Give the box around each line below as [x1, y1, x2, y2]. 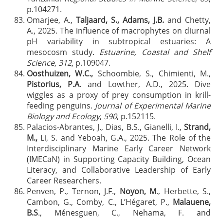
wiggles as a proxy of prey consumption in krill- [27, 90, 211, 100]
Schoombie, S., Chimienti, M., [93, 68, 211, 79]
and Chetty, [164, 15, 211, 25]
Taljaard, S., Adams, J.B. [76, 15, 164, 25]
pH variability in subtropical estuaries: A [27, 36, 211, 47]
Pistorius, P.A [27, 79, 79, 90]
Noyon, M [119, 186, 157, 197]
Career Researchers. [27, 175, 101, 186]
